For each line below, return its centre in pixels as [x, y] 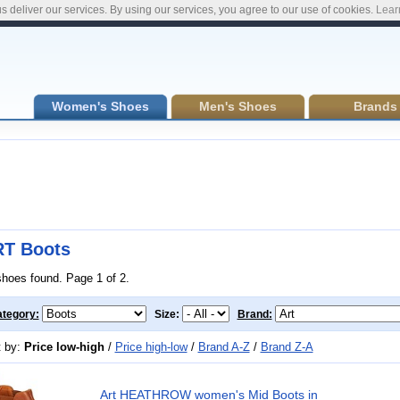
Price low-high [64, 346]
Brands [375, 106]
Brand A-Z [224, 346]
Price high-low [151, 346]
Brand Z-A [287, 346]
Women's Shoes [100, 106]
